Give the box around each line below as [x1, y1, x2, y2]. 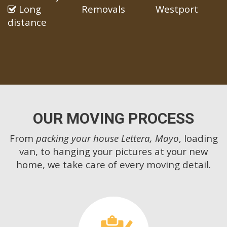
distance [8, 16, 47, 29]
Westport [155, 3, 198, 16]
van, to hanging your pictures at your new [19, 145, 208, 158]
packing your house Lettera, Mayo [35, 132, 179, 145]
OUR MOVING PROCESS [33, 109, 194, 128]
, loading [178, 132, 218, 145]
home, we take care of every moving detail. [16, 158, 211, 171]
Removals [81, 3, 125, 16]
